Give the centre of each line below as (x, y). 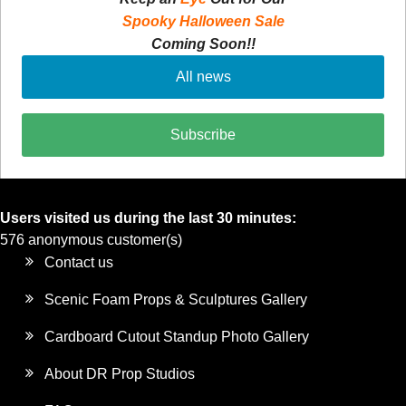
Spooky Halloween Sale (203, 22)
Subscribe (203, 135)
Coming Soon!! (203, 44)
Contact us (79, 263)
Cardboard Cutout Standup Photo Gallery (177, 337)
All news (203, 77)
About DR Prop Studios (120, 374)
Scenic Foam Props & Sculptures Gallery (176, 300)
